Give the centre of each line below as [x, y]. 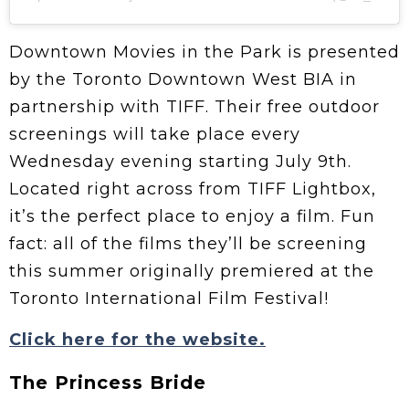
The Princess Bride [108, 383]
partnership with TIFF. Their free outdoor [194, 107]
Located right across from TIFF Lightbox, [193, 189]
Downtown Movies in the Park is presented [204, 52]
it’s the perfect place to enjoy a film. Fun [192, 217]
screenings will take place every [155, 135]
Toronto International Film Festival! [169, 299]
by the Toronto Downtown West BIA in [183, 80]
